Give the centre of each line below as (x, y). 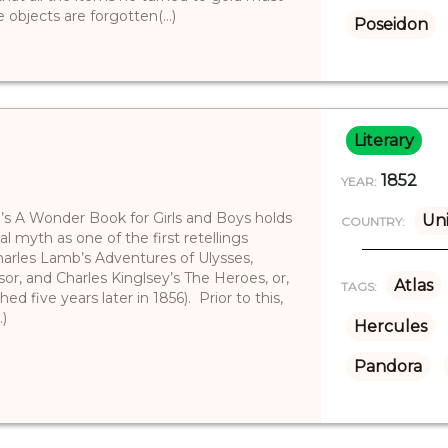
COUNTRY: (372, 221)
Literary (383, 140)
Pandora (387, 366)
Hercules (390, 326)
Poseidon (390, 24)
